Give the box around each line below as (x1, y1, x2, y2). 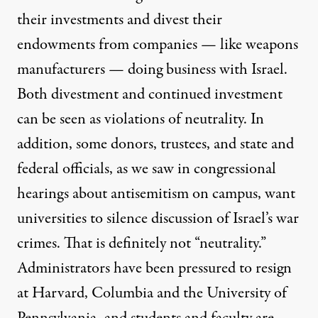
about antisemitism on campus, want (69, 182, 295, 205)
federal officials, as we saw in (17, 157, 194, 180)
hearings (17, 182, 69, 205)
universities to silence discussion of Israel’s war (17, 207, 299, 230)
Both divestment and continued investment (17, 82, 283, 106)
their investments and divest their (17, 8, 222, 31)
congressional (194, 157, 276, 180)
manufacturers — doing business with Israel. (17, 57, 287, 81)
